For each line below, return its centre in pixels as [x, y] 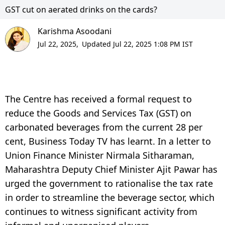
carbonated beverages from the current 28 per [104, 127]
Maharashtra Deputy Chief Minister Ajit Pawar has [111, 169]
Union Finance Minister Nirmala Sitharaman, [100, 155]
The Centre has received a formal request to [98, 99]
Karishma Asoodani [75, 31]
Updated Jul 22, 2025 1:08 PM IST [137, 44]
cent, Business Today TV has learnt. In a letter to [108, 141]
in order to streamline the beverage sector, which [110, 197]
